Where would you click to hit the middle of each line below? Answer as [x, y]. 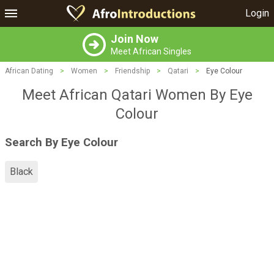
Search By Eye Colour [61, 142]
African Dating [29, 71]
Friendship [132, 71]
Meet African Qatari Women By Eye [137, 95]
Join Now [135, 39]
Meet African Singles [151, 51]
